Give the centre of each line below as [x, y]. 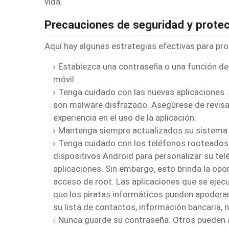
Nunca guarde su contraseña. [116, 220]
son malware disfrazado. [102, 105]
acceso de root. [85, 181]
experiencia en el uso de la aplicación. [125, 117]
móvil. [65, 79]
